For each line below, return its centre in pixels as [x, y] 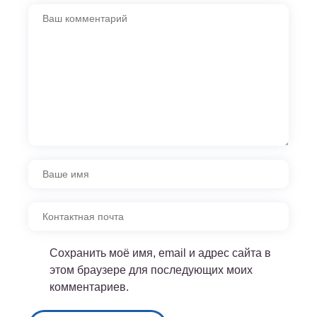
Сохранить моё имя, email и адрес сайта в [160, 253]
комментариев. [89, 287]
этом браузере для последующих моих [151, 270]
